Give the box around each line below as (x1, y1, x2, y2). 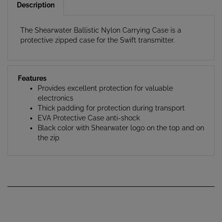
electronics (38, 82, 73, 90)
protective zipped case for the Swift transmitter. (20, 24, 175, 32)
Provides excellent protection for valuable (38, 72, 173, 80)
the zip (38, 121, 59, 130)
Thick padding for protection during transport (38, 92, 185, 100)
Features (18, 62, 47, 70)
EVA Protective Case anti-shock (38, 102, 140, 110)
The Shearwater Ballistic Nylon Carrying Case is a (20, 14, 181, 22)
